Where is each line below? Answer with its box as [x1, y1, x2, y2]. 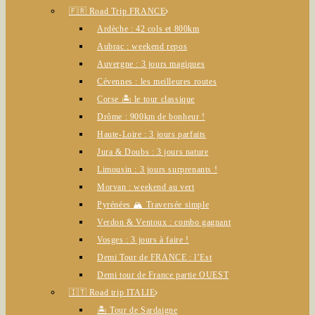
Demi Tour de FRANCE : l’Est [97, 252, 212, 262]
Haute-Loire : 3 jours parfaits [97, 129, 206, 139]
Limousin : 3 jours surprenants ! [97, 165, 218, 174]
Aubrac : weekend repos [97, 41, 188, 51]
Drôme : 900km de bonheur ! [97, 112, 205, 122]
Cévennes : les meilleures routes [97, 77, 217, 86]
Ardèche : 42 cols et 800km [97, 24, 200, 34]
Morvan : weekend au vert [97, 182, 195, 192]
